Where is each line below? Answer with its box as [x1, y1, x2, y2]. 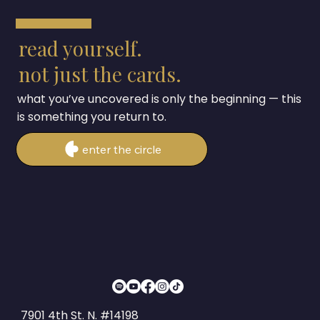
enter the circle [82, 141, 162, 156]
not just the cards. [18, 61, 181, 87]
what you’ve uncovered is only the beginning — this [17, 90, 302, 107]
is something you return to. [17, 108, 167, 125]
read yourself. [18, 35, 142, 61]
